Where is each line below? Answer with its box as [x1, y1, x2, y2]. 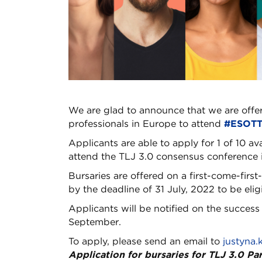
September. [68, 216, 121, 227]
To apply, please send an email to [68, 235, 223, 247]
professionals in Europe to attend [68, 118, 224, 129]
